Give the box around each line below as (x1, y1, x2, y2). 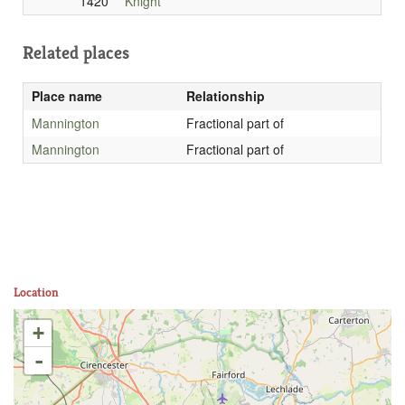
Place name (31, 87, 102, 106)
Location (14, 284, 59, 301)
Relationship (185, 87, 265, 106)
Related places (23, 42, 129, 65)
